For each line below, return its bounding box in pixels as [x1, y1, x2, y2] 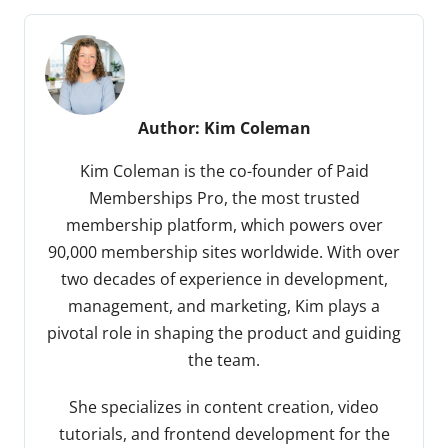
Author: [137, 117, 204, 140]
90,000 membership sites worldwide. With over [48, 241, 400, 264]
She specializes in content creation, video [69, 396, 379, 419]
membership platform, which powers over [65, 214, 383, 237]
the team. [188, 349, 260, 372]
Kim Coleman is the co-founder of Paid [79, 160, 369, 183]
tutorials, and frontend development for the [58, 423, 390, 446]
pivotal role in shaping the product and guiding [47, 322, 401, 345]
